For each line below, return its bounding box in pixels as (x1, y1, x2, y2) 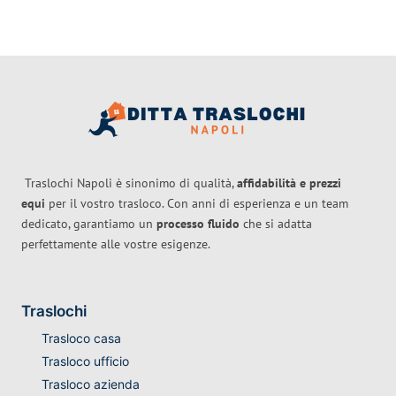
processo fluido (156, 216, 240, 232)
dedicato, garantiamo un (21, 216, 156, 232)
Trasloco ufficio (41, 354, 129, 369)
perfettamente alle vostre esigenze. (21, 236, 210, 253)
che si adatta (240, 216, 312, 232)
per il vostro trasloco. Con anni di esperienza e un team (45, 195, 348, 212)
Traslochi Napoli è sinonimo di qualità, (21, 175, 237, 192)
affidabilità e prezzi (237, 175, 341, 192)
